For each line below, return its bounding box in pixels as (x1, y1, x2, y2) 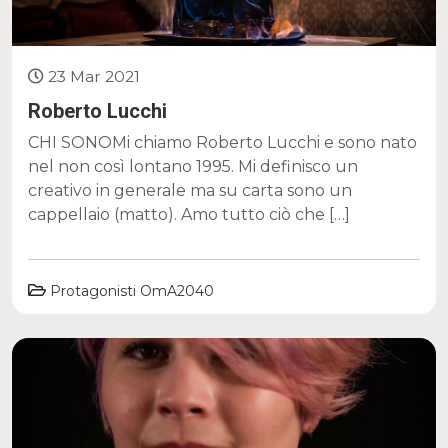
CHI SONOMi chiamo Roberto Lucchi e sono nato (28, 132, 417, 152)
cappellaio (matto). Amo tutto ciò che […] (28, 204, 350, 224)
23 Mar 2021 (48, 66, 140, 86)
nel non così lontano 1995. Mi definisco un (28, 156, 358, 176)
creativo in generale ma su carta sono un (28, 180, 352, 200)
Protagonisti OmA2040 (50, 281, 214, 300)
